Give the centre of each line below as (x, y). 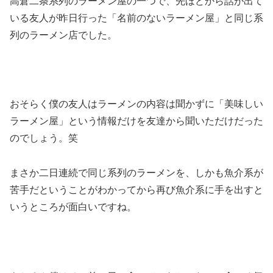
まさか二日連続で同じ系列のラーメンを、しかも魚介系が (136, 173)
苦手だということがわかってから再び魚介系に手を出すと (136, 190)
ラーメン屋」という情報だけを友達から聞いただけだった (136, 121)
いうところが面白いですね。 (73, 207)
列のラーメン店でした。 (63, 35)
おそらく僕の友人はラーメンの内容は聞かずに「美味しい (136, 104)
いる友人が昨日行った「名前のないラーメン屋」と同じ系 (136, 18)
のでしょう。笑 (44, 138)
